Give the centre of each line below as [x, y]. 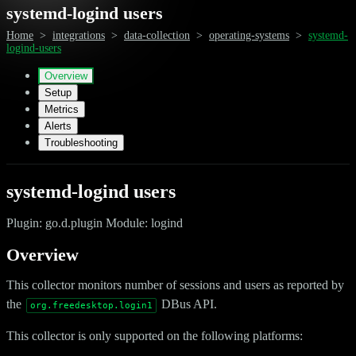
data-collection [157, 35]
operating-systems [249, 35]
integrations [79, 35]
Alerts [58, 126]
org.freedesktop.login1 [91, 305]
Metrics [62, 109]
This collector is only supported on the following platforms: [155, 335]
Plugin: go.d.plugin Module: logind [95, 222]
